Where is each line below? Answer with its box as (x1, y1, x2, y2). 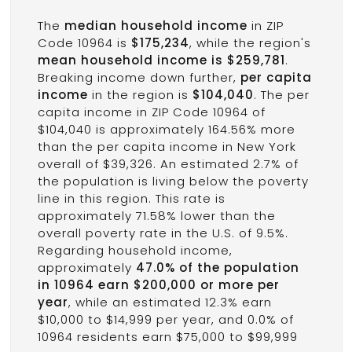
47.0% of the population (135, 259, 299, 277)
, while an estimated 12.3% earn (68, 294, 272, 311)
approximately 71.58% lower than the (37, 207, 276, 225)
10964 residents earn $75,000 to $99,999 (37, 328, 298, 346)
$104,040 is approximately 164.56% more (37, 121, 295, 138)
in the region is (87, 86, 192, 104)
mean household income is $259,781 (37, 52, 285, 69)
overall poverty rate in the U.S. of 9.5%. (37, 225, 288, 242)
